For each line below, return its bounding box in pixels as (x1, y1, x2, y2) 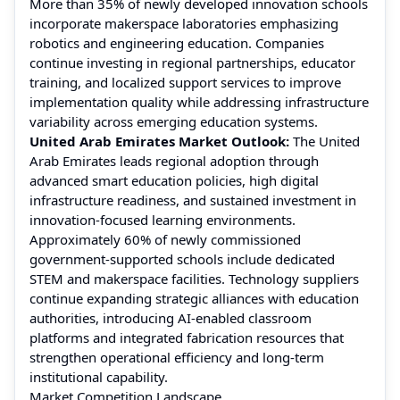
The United (289, 131, 360, 150)
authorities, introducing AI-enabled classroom (29, 308, 312, 327)
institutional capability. (29, 367, 168, 386)
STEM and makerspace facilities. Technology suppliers (29, 269, 359, 287)
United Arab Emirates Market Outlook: (29, 131, 289, 150)
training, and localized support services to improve (29, 72, 341, 91)
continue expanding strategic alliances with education (29, 288, 359, 307)
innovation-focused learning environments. (29, 210, 296, 229)
